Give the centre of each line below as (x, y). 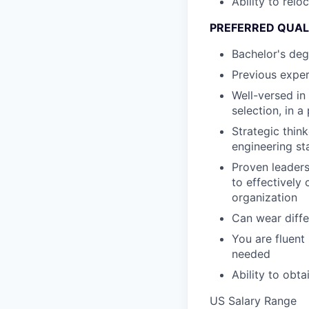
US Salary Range (253, 301)
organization (265, 197)
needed (251, 254)
